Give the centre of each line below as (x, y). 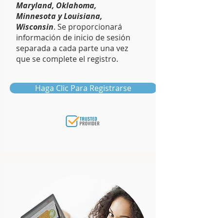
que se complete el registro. (67, 59)
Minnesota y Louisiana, (59, 16)
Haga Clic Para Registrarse (83, 88)
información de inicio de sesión (73, 37)
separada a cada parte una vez (72, 48)
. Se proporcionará (88, 27)
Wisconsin (35, 27)
